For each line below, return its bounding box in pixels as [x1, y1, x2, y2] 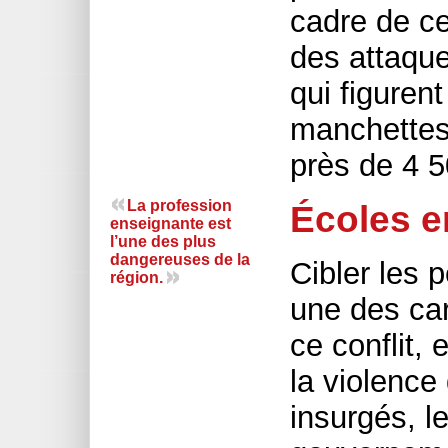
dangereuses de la [110, 250, 250, 268]
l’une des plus [110, 232, 216, 250]
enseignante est [110, 214, 231, 232]
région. [110, 268, 163, 286]
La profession [127, 196, 233, 214]
